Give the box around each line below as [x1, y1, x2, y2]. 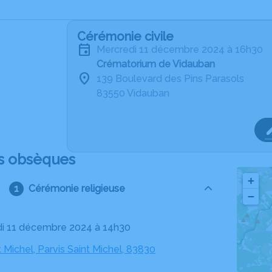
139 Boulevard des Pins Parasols [97, 73, 244, 84]
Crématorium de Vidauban [97, 58, 215, 70]
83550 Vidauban [97, 87, 169, 99]
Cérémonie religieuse [28, 183, 125, 194]
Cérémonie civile [77, 29, 174, 44]
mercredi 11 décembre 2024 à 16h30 [105, 44, 263, 55]
